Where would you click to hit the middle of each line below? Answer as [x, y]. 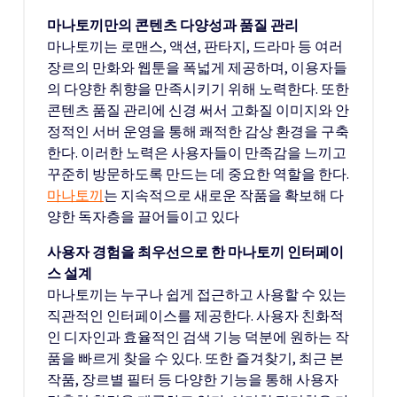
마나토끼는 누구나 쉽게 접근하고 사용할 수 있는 [197, 294]
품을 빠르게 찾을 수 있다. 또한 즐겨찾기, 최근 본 [195, 358]
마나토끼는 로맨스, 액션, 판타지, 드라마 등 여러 [195, 46]
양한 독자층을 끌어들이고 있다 [143, 216]
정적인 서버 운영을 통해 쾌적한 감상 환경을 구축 [198, 131]
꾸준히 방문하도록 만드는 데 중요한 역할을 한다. [198, 174]
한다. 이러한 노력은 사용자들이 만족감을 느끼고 [197, 152]
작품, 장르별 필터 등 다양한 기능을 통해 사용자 [193, 379]
